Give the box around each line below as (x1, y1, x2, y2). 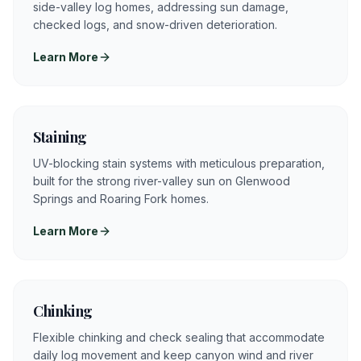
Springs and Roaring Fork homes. (33, 192, 209, 205)
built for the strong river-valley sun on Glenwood (33, 174, 290, 188)
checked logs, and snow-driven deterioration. (33, 18, 277, 31)
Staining (33, 127, 88, 147)
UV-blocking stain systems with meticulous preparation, (33, 156, 325, 170)
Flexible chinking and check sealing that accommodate (33, 330, 325, 344)
